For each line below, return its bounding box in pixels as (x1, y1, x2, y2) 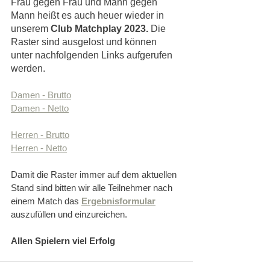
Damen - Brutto (11, 90, 71, 101)
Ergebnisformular (81, 196, 155, 207)
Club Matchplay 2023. (51, 24, 151, 34)
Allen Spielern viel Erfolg (11, 236, 115, 246)
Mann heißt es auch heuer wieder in (11, 10, 166, 21)
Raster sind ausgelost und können (11, 37, 159, 48)
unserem (11, 24, 51, 34)
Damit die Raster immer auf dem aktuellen (11, 169, 179, 180)
